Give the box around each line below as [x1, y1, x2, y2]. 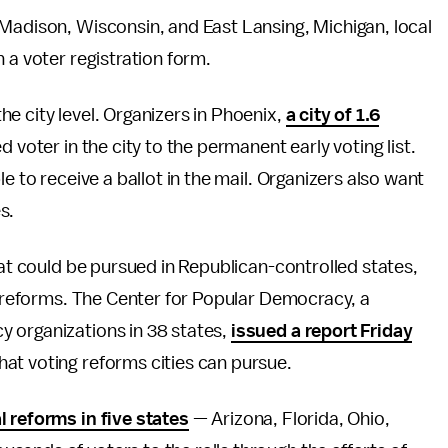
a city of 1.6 [285, 105, 380, 125]
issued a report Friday [230, 321, 413, 341]
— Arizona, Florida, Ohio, [188, 409, 390, 429]
